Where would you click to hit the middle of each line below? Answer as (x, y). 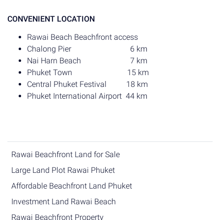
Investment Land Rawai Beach (64, 201)
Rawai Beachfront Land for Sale (66, 154)
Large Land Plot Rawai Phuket (63, 170)
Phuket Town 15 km (88, 72)
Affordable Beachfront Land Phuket (72, 186)
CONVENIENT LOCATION (51, 19)
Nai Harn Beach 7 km (87, 60)
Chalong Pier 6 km (87, 49)
